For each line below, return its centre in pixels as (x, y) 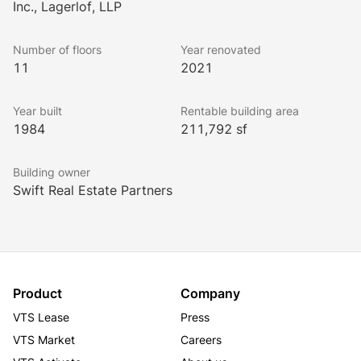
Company (210, 293)
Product (37, 293)
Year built (37, 111)
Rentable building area (240, 111)
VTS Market (44, 340)
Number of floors (57, 50)
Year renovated (221, 50)
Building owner (52, 172)
